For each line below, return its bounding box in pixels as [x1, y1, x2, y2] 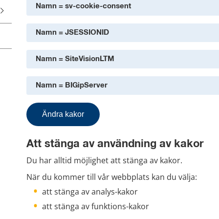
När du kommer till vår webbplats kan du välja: [26, 171, 197, 182]
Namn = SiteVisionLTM [36, 55, 114, 63]
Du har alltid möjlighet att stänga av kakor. [26, 154, 182, 166]
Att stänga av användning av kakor [26, 139, 204, 150]
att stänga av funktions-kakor [42, 200, 149, 212]
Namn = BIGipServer [36, 82, 108, 89]
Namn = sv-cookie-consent [36, 2, 131, 10]
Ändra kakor [42, 110, 84, 119]
